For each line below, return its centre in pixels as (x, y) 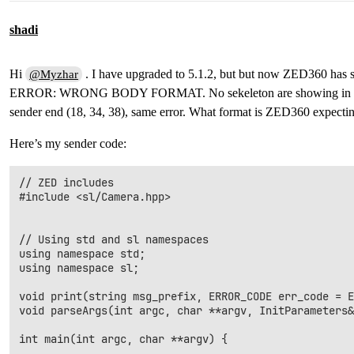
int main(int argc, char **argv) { (123, 339)
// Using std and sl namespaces (114, 239)
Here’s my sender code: (68, 143)
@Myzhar (54, 74)
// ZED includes (66, 183)
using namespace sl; (79, 268)
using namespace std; (82, 254)
